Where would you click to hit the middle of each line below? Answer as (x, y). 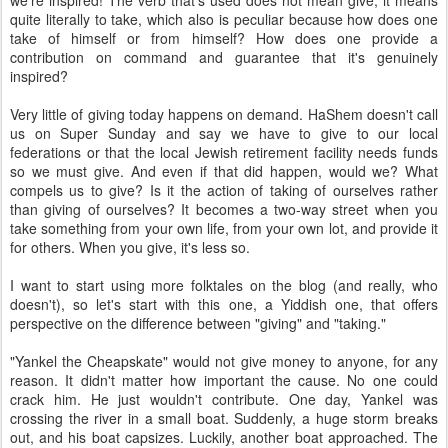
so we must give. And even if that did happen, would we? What (224, 171)
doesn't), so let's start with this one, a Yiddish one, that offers (224, 304)
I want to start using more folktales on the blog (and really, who (224, 285)
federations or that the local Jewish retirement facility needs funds (224, 152)
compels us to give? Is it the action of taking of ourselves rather (224, 190)
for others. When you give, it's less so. (130, 247)
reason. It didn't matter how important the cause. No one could (224, 380)
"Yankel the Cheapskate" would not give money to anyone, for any (224, 361)
